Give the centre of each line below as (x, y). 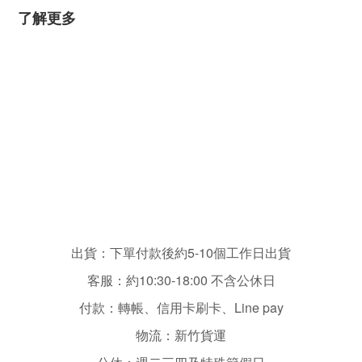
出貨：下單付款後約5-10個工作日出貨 (181, 253)
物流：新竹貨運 (181, 335)
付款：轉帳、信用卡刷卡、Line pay (181, 307)
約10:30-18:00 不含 (181, 280)
